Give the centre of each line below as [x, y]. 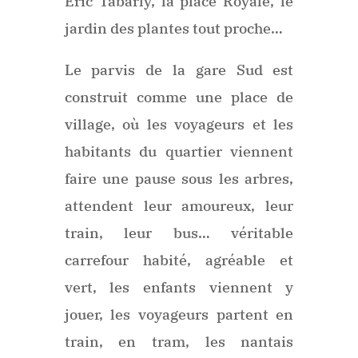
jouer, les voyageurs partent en [179, 314]
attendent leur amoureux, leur [179, 205]
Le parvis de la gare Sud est [179, 70]
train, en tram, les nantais [179, 341]
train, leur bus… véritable [179, 233]
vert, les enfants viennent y [179, 287]
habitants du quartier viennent [179, 151]
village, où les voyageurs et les [179, 124]
